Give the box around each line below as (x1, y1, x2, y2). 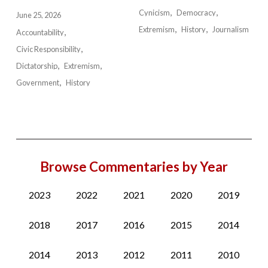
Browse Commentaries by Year (39, 159, 228, 175)
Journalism (212, 25, 249, 35)
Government (16, 78, 59, 88)
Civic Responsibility (16, 44, 81, 54)
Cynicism (138, 8, 170, 18)
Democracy (176, 8, 217, 18)
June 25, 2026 (16, 10, 61, 20)
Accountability (16, 28, 64, 38)
